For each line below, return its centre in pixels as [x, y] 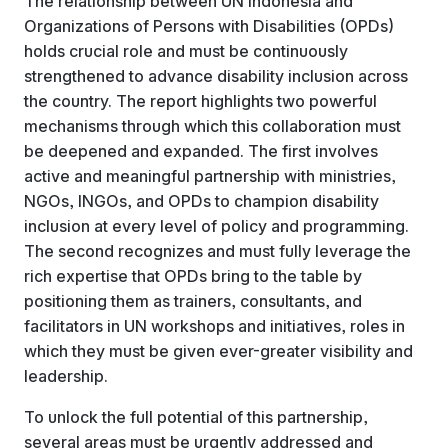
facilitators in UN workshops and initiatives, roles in [214, 325]
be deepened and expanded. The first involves [201, 150]
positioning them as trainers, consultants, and [193, 300]
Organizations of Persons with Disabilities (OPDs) [209, 25]
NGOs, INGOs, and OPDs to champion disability [201, 200]
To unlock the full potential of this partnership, [196, 416]
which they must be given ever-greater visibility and [218, 350]
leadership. [66, 375]
